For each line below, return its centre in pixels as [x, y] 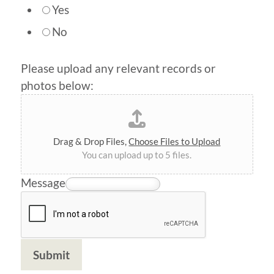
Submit [51, 254]
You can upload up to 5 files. [137, 154]
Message [43, 182]
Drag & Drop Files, [91, 141]
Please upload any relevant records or [118, 68]
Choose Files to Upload [175, 141]
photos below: [57, 85]
